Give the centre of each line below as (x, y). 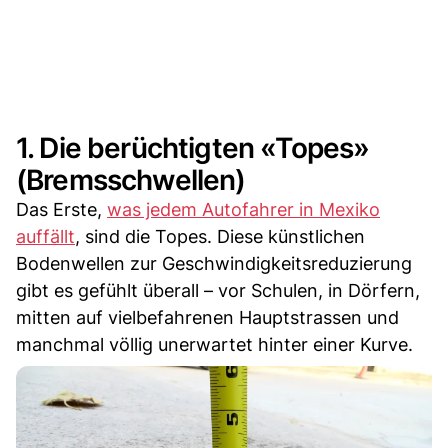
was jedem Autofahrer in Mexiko (243, 209)
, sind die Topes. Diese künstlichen (220, 236)
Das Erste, (61, 209)
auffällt (45, 236)
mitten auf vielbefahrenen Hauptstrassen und (207, 317)
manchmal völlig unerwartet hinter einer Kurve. (214, 344)
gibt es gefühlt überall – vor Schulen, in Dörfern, (218, 290)
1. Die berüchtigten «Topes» (193, 147)
